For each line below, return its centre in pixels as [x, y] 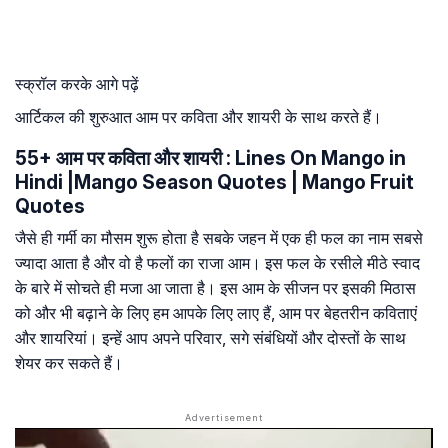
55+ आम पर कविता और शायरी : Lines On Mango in [210, 158]
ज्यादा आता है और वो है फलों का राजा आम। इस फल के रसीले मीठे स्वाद [217, 263]
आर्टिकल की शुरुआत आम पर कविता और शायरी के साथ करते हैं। [198, 117]
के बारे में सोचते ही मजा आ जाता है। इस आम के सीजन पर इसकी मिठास [215, 288]
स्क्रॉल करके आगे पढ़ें [77, 84]
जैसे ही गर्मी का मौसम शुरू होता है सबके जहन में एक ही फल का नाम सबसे [219, 238]
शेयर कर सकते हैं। [69, 363]
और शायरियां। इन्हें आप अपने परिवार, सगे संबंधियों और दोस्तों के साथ [210, 338]
